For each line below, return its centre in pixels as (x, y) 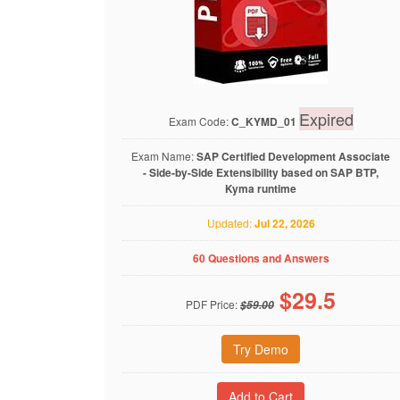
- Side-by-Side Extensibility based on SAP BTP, (261, 172)
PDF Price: (213, 304)
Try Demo (261, 349)
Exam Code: (200, 121)
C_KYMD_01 (263, 121)
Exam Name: (164, 156)
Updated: (230, 223)
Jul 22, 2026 (284, 223)
